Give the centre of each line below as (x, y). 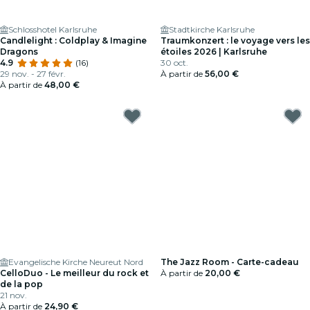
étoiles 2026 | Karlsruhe (214, 52)
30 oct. (174, 63)
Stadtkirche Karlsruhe (212, 29)
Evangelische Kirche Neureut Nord (76, 262)
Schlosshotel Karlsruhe (53, 29)
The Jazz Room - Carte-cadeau (230, 262)
